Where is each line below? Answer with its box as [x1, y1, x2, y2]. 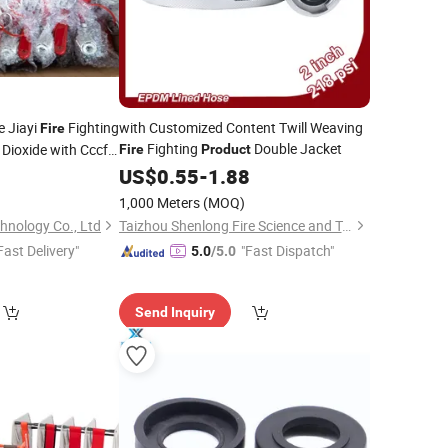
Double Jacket [250, 139, 342, 158]
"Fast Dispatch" [240, 241, 334, 260]
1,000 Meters [118, 193, 200, 212]
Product [200, 141, 251, 157]
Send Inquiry [134, 304, 215, 320]
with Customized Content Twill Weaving [118, 118, 363, 137]
